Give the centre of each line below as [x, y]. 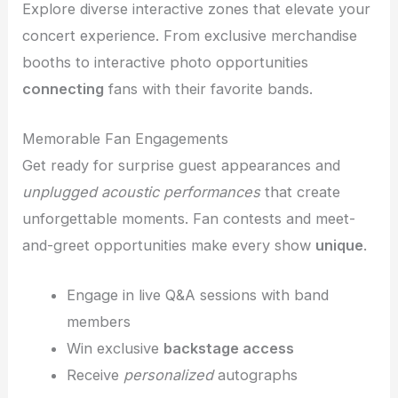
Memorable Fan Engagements [126, 139]
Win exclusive [115, 349]
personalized [168, 375]
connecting [64, 88]
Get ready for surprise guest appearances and [182, 166]
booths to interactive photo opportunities [166, 62]
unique [340, 246]
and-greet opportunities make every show [169, 246]
